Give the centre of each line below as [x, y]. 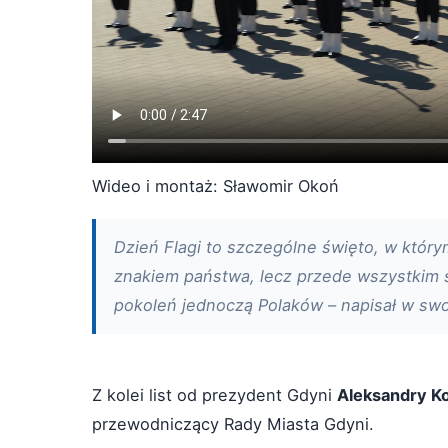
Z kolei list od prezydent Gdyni [214, 394]
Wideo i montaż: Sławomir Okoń [215, 185]
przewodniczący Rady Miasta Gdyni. [233, 423]
